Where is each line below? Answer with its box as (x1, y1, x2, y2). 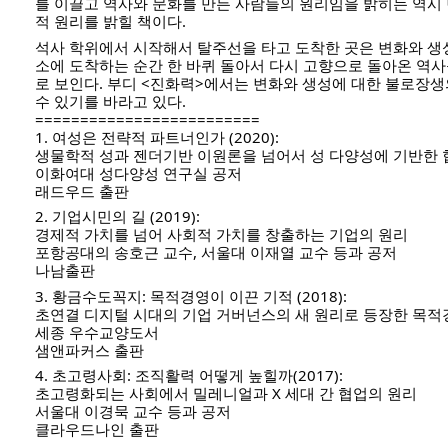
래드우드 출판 (35, 180, 129, 201)
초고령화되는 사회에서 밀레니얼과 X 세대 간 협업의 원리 (35, 383, 417, 403)
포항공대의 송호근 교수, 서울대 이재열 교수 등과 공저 (35, 242, 397, 262)
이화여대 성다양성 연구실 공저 (35, 162, 242, 183)
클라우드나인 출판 (35, 419, 159, 439)
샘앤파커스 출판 (35, 339, 148, 360)
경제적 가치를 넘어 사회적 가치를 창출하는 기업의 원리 (35, 224, 408, 244)
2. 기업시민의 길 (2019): (35, 206, 200, 226)
